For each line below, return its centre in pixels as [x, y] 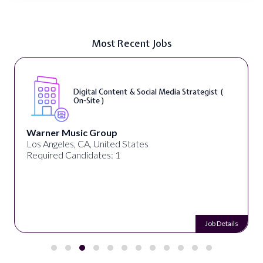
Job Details [222, 223]
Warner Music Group [72, 132]
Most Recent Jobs [131, 43]
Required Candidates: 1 [74, 155]
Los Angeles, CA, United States [88, 144]
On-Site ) [89, 101]
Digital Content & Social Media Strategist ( [149, 92]
